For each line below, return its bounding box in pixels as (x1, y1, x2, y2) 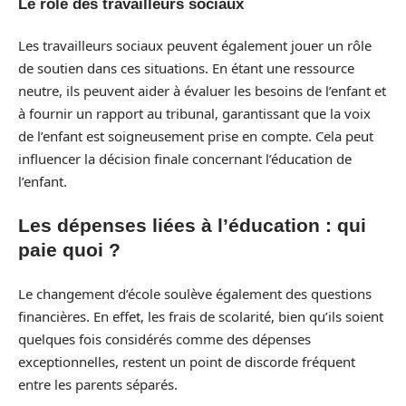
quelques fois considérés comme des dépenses (18, 329, 311, 348)
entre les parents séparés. (18, 374, 178, 393)
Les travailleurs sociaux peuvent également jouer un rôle (18, 35, 372, 54)
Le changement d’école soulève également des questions (18, 284, 372, 303)
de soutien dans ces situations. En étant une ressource (18, 58, 354, 77)
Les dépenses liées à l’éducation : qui (18, 215, 366, 236)
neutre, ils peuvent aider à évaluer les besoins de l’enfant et (18, 81, 386, 100)
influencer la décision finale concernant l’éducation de (18, 149, 352, 168)
